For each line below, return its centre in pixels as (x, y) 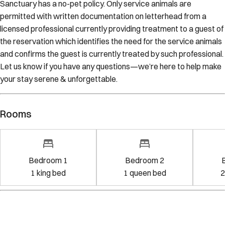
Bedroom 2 (145, 160)
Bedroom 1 (48, 160)
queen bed (148, 173)
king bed (51, 173)
